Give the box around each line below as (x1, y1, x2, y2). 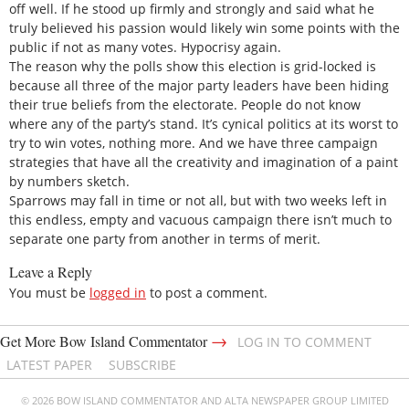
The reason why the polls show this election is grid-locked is (9, 57, 376, 75)
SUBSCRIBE (109, 355, 176, 373)
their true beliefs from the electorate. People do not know (9, 95, 361, 113)
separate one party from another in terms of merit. (9, 229, 320, 247)
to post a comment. (146, 284, 267, 302)
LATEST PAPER (6, 355, 92, 373)
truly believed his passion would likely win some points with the (9, 18, 400, 37)
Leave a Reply (9, 262, 92, 282)
